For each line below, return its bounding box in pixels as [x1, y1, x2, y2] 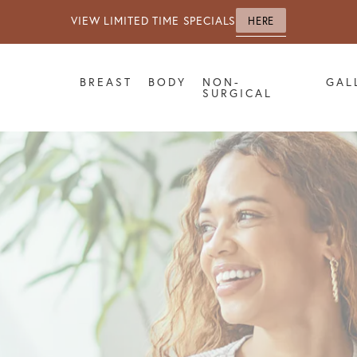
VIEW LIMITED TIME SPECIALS [71, 13, 237, 28]
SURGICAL [202, 86, 273, 100]
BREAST [80, 75, 133, 89]
